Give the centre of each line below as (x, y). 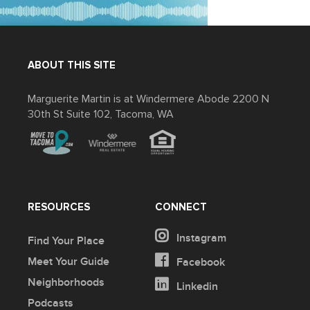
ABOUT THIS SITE (72, 65)
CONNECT (181, 207)
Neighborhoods (66, 282)
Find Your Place (66, 241)
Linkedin (196, 286)
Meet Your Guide (69, 262)
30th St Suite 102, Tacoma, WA (101, 114)
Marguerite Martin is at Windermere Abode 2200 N (148, 99)
